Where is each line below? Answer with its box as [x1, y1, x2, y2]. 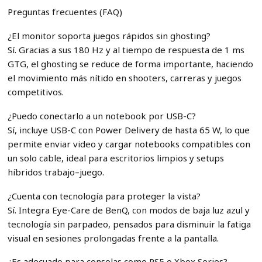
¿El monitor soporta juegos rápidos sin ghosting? [7, 29, 211, 42]
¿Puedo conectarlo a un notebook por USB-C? [7, 109, 196, 122]
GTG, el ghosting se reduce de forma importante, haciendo [7, 57, 253, 70]
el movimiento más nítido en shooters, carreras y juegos [7, 71, 242, 84]
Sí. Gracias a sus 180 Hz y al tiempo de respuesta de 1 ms [7, 43, 244, 56]
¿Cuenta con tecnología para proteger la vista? [7, 189, 201, 202]
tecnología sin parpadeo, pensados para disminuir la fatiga [7, 218, 251, 230]
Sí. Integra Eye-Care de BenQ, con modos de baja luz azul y [7, 204, 250, 216]
